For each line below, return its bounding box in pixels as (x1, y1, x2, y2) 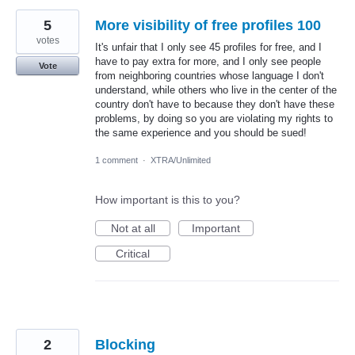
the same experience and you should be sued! (95, 127, 307, 139)
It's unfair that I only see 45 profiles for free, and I (95, 41, 322, 53)
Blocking (95, 337, 155, 353)
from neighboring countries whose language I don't (95, 70, 324, 82)
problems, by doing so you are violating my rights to (95, 113, 333, 124)
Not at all (110, 222, 155, 235)
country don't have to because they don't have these (95, 98, 334, 110)
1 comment (95, 155, 138, 166)
